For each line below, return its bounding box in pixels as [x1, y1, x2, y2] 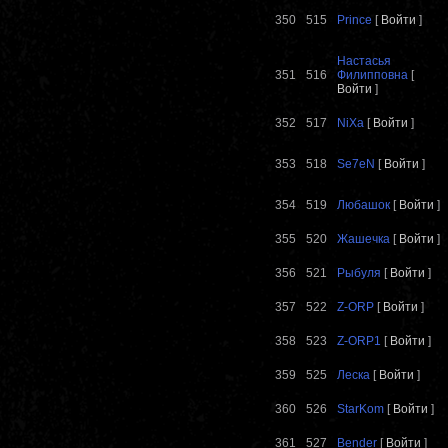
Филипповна [337, 68, 408, 83]
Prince [337, 13, 372, 28]
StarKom [337, 402, 384, 417]
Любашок [337, 198, 390, 213]
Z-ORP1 [337, 334, 381, 349]
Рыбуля [337, 266, 381, 281]
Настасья [337, 54, 391, 69]
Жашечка [337, 232, 390, 247]
